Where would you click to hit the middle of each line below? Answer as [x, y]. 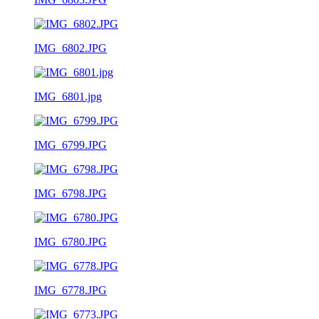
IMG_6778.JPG [70, 290]
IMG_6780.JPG [70, 241]
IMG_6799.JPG [70, 145]
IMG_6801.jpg [68, 96]
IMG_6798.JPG [70, 193]
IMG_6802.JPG [70, 48]
